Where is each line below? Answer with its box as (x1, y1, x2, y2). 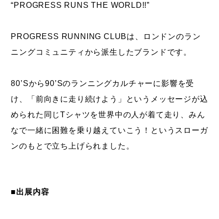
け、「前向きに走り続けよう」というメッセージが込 (11, 94, 208, 103)
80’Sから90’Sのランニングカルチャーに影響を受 (11, 79, 195, 88)
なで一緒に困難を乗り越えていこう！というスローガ (11, 126, 208, 134)
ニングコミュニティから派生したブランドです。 (11, 47, 192, 56)
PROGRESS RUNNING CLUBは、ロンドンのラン (11, 32, 201, 41)
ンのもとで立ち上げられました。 (11, 141, 134, 150)
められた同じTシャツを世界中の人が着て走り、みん (11, 110, 205, 119)
